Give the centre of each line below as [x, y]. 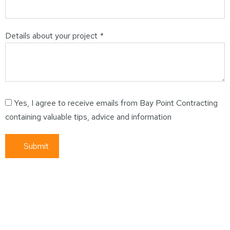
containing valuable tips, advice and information [88, 117]
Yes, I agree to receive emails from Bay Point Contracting [116, 103]
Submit [36, 146]
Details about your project [52, 36]
